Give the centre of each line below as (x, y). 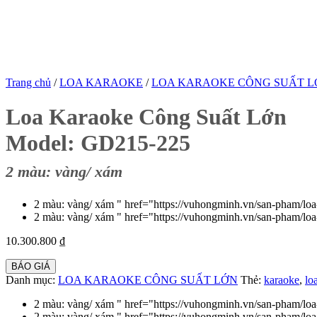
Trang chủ (28, 82)
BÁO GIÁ (31, 266)
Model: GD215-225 (98, 143)
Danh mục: (32, 279)
